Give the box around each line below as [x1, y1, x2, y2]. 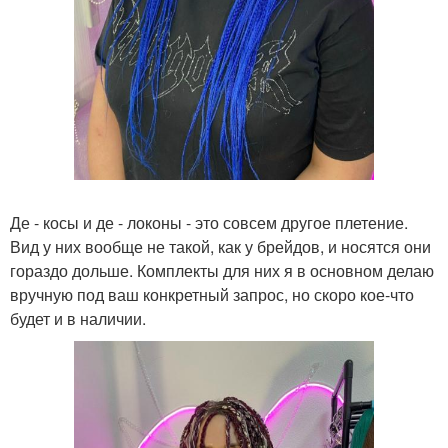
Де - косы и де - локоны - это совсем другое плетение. [10, 210, 408, 234]
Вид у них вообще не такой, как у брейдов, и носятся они [10, 234, 431, 258]
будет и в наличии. [10, 306, 146, 330]
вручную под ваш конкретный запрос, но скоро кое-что [10, 282, 414, 306]
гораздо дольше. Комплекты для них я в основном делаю [10, 258, 434, 282]
